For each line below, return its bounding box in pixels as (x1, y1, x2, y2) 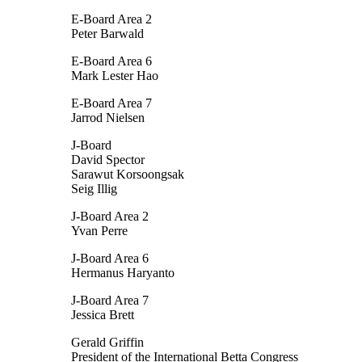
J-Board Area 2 (71, 209, 149, 224)
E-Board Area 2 (71, 12, 152, 27)
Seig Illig (71, 182, 117, 196)
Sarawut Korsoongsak (71, 167, 184, 182)
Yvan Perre (71, 224, 128, 238)
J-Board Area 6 (71, 251, 149, 266)
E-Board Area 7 (71, 96, 152, 111)
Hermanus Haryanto (71, 266, 175, 280)
